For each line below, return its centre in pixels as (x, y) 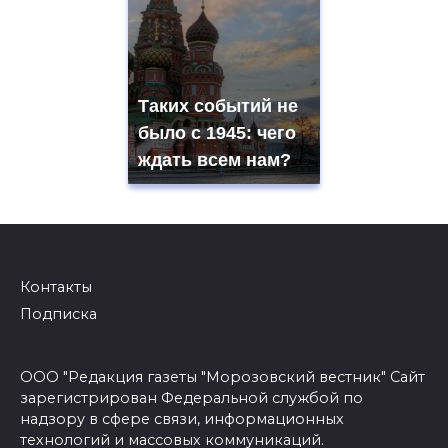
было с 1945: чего (217, 132)
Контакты (56, 286)
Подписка (58, 313)
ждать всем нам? (214, 159)
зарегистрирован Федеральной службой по (191, 398)
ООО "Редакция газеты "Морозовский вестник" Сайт (222, 377)
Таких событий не (218, 105)
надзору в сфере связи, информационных (182, 419)
